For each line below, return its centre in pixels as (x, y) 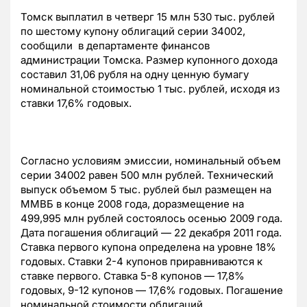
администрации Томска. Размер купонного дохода (149, 60)
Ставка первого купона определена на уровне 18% (148, 247)
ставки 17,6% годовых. (76, 103)
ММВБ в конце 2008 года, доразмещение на (132, 204)
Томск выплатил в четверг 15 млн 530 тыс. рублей (148, 17)
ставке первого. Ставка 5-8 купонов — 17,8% (133, 276)
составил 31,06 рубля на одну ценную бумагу (135, 75)
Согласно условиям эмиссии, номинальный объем (151, 161)
